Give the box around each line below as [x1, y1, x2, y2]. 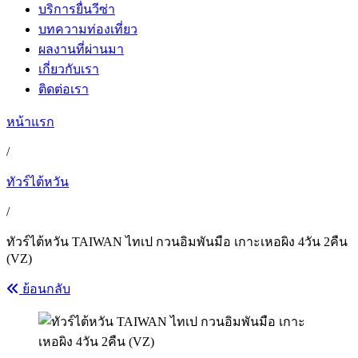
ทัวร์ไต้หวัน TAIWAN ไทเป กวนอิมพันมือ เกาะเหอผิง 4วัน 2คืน [6, 235, 348, 249]
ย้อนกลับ [19, 282, 70, 296]
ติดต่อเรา [38, 82, 89, 96]
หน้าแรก [6, 115, 54, 129]
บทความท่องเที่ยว [38, 22, 137, 36]
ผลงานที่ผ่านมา [38, 42, 124, 56]
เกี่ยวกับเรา [38, 62, 99, 76]
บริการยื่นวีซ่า [38, 2, 115, 16]
